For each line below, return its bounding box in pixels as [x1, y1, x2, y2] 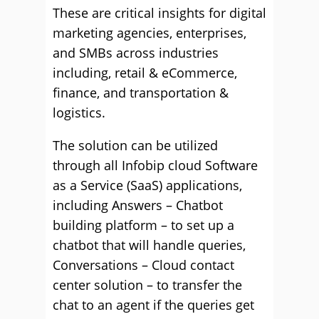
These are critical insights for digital [53, 4, 266, 21]
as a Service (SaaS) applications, [53, 177, 242, 194]
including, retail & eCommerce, [53, 64, 237, 81]
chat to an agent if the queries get [53, 296, 254, 313]
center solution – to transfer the [53, 276, 242, 293]
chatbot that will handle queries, [53, 236, 246, 253]
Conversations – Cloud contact [53, 256, 234, 273]
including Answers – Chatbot [53, 197, 223, 214]
